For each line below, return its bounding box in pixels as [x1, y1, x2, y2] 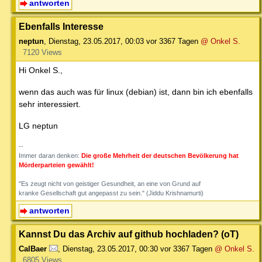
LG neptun [19, 121, 58, 131]
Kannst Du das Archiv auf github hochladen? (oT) [19, 228, 239, 239]
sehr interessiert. [19, 99, 81, 109]
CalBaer [19, 244, 47, 253]
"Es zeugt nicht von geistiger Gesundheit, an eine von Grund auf [19, 180, 201, 188]
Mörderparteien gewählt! [19, 161, 94, 169]
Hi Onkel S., [19, 65, 63, 75]
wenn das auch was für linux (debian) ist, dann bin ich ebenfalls [19, 87, 253, 97]
